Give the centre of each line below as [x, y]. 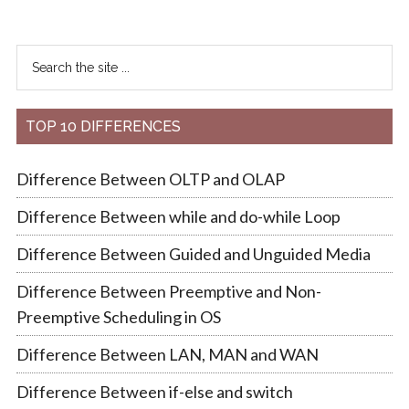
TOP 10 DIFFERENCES [103, 126]
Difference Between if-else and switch [154, 391]
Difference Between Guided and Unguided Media [193, 253]
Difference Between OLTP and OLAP [150, 178]
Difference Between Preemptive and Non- [168, 291]
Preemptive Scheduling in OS [118, 316]
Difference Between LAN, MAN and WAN [167, 354]
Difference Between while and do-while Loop [178, 216]
